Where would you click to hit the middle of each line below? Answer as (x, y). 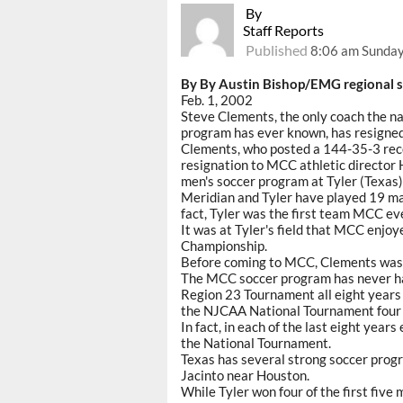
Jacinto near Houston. (245, 376)
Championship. (224, 246)
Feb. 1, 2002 (217, 100)
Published (277, 50)
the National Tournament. (256, 343)
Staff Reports (284, 31)
